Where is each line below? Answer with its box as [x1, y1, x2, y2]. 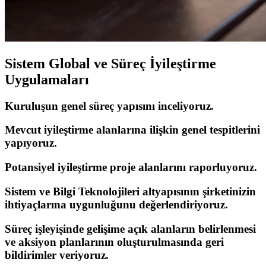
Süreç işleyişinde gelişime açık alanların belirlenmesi [5, 222, 256, 235]
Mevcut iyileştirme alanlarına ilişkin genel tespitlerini [5, 123, 260, 137]
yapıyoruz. [5, 137, 57, 150]
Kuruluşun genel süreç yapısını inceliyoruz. [5, 99, 214, 112]
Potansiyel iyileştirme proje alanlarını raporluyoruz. [5, 161, 257, 174]
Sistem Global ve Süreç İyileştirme [5, 55, 216, 71]
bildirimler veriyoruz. [5, 248, 109, 261]
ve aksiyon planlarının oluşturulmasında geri [5, 235, 224, 248]
